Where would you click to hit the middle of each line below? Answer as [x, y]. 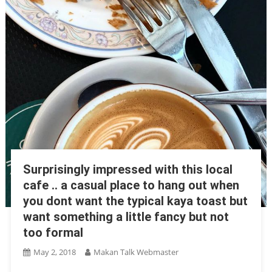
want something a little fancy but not [126, 217]
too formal [53, 233]
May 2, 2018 [54, 252]
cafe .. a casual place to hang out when [131, 185]
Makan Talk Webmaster [136, 252]
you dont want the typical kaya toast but [135, 201]
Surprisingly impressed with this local [127, 170]
